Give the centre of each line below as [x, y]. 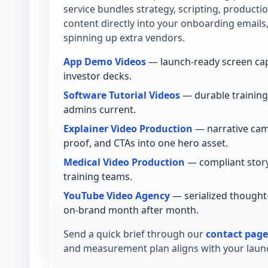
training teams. [98, 177]
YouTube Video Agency [117, 196]
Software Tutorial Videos [122, 95]
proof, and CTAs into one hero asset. [146, 143]
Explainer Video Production [128, 129]
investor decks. [98, 76]
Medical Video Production [124, 162]
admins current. [100, 110]
